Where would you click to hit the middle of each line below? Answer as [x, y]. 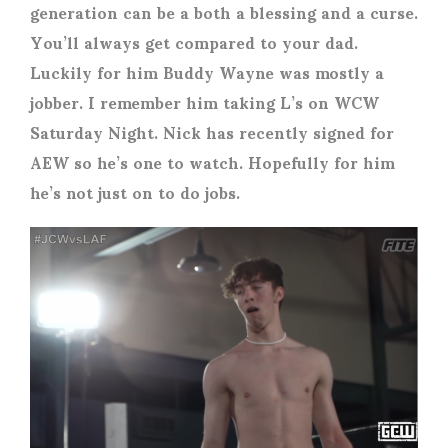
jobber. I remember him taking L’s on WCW [204, 102]
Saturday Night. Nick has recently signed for [212, 132]
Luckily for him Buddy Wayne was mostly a [207, 72]
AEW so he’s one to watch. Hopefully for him [212, 162]
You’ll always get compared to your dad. [194, 42]
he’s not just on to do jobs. [137, 192]
